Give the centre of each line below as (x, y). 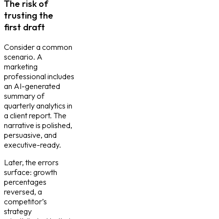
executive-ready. (33, 144)
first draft (24, 27)
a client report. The (35, 115)
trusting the (29, 15)
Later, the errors (31, 162)
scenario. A (23, 56)
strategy (18, 211)
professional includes (39, 76)
